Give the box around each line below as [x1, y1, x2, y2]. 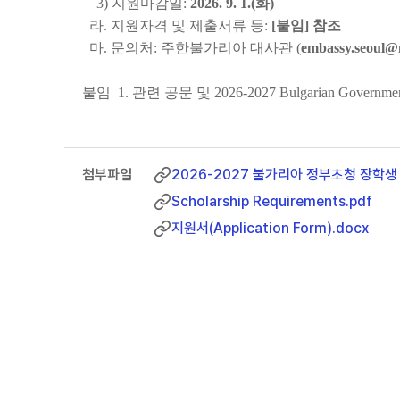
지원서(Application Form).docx [171, 220, 369, 237]
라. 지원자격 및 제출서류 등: [82, 18, 271, 33]
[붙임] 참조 [271, 18, 341, 33]
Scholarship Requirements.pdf [171, 193, 372, 210]
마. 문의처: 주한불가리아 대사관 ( [82, 40, 301, 55]
